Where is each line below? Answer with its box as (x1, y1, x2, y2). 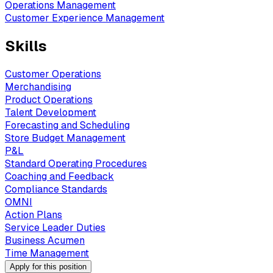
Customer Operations (5, 67, 101, 80)
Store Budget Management (5, 131, 126, 144)
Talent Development (5, 105, 96, 119)
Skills (5, 36, 47, 55)
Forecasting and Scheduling (5, 118, 130, 132)
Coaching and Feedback (5, 169, 114, 183)
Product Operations (5, 93, 93, 106)
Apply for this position (10, 261, 87, 271)
